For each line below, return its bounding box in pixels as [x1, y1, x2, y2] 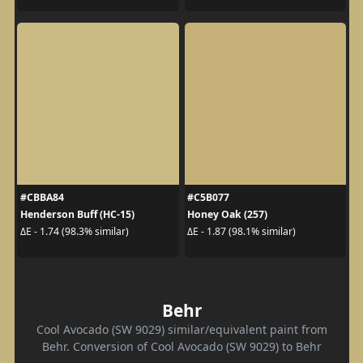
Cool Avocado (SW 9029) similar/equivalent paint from [36, 321, 327, 337]
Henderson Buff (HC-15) [19, 207, 135, 221]
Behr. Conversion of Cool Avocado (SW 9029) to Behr [41, 338, 322, 354]
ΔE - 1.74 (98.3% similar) [19, 224, 129, 239]
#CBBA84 [19, 190, 64, 204]
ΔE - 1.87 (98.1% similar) [187, 224, 296, 239]
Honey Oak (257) [187, 207, 267, 221]
